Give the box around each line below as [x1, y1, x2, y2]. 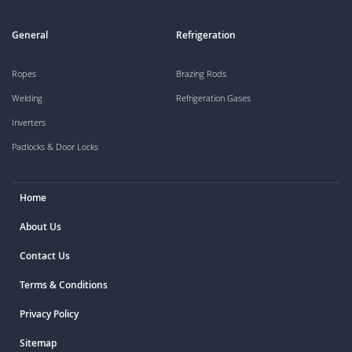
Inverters [12, 116, 46, 128]
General [12, 28, 48, 42]
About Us [20, 220, 61, 233]
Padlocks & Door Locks [12, 141, 98, 152]
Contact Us [20, 249, 70, 262]
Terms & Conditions [20, 278, 108, 291]
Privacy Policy [20, 307, 79, 321]
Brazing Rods [176, 68, 226, 79]
